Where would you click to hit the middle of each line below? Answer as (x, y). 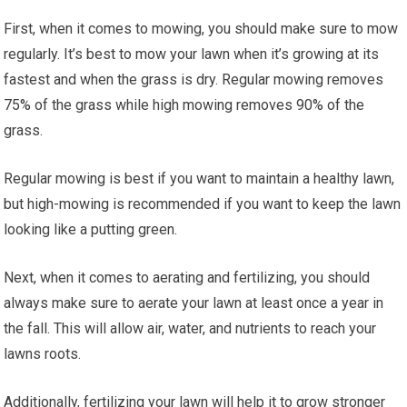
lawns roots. (43, 353)
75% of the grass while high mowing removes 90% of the (184, 104)
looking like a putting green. (91, 229)
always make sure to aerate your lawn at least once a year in (194, 303)
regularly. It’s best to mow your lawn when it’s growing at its (192, 54)
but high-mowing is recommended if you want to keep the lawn (203, 203)
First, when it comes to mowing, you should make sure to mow (201, 28)
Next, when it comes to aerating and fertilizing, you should (187, 277)
